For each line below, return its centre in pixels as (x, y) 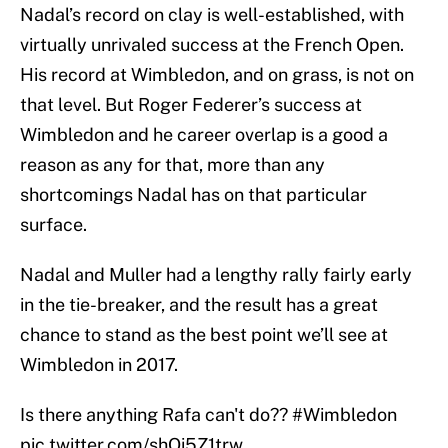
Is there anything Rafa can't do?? (156, 415)
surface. (53, 225)
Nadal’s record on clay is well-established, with (212, 15)
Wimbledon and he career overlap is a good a (204, 135)
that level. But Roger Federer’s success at (191, 105)
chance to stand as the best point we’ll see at (204, 335)
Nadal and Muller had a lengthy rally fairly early (216, 275)
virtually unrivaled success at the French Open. (212, 45)
